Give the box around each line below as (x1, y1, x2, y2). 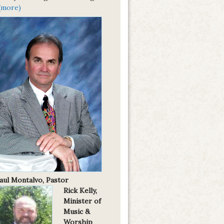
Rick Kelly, (63, 185, 97, 195)
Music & (63, 206, 90, 216)
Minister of (63, 196, 101, 205)
